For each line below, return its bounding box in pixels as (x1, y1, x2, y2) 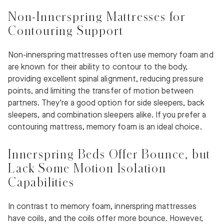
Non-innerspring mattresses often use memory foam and (8, 50, 213, 60)
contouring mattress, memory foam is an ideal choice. (8, 122, 202, 132)
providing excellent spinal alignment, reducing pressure (8, 74, 203, 84)
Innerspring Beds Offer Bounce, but (8, 147, 211, 161)
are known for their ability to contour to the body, (8, 62, 188, 72)
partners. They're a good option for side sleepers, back (8, 98, 204, 108)
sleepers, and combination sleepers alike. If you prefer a (8, 110, 206, 120)
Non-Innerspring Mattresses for (8, 9, 186, 23)
